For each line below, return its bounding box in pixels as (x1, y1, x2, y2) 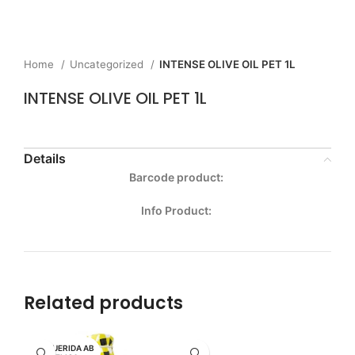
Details (24, 151, 66, 166)
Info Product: (141, 204, 214, 217)
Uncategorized (70, 58, 147, 71)
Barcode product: (129, 170, 226, 184)
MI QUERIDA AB (34, 343, 94, 353)
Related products (24, 291, 183, 315)
